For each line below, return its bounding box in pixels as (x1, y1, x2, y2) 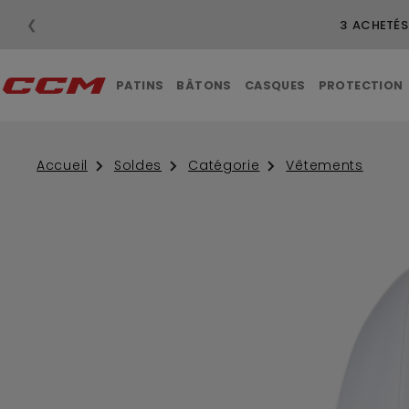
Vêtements (286, 156, 363, 175)
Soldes (113, 156, 163, 175)
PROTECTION (318, 78, 404, 93)
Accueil (37, 156, 88, 175)
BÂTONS (176, 78, 232, 93)
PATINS (116, 78, 164, 93)
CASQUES (244, 78, 306, 93)
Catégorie (188, 156, 260, 175)
